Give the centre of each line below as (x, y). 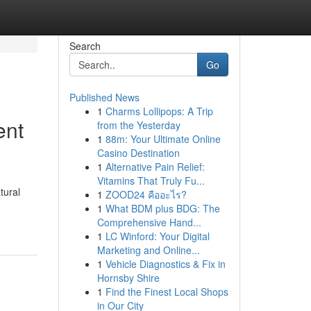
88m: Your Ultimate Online (163, 139)
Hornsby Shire (128, 278)
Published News (104, 97)
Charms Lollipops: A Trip (159, 111)
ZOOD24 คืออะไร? (146, 194)
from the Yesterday (138, 125)
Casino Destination (138, 153)
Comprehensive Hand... (149, 222)
